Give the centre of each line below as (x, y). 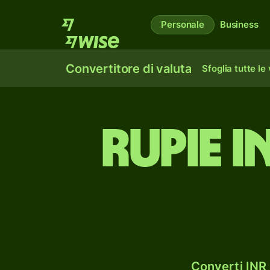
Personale (183, 24)
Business (239, 24)
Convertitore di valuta (129, 69)
